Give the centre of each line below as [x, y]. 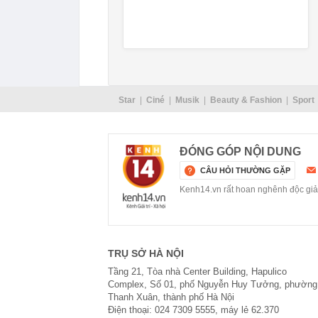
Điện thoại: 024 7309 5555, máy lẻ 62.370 [193, 310]
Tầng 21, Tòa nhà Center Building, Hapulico [197, 272]
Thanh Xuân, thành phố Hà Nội [171, 297]
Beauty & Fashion [246, 100]
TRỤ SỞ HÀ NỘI [146, 253]
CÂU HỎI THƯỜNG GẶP [245, 170]
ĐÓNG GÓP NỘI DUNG [240, 152]
